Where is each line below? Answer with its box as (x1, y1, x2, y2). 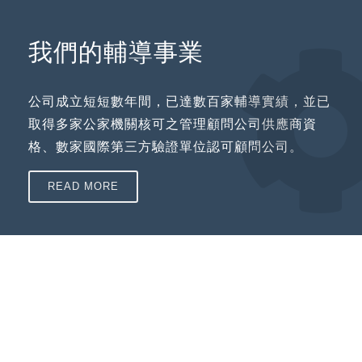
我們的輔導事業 (28, 39, 204, 66)
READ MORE (48, 180, 119, 193)
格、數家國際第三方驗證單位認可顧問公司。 (28, 140, 303, 154)
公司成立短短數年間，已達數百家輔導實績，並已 (28, 95, 330, 109)
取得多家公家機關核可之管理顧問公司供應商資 (28, 117, 317, 132)
